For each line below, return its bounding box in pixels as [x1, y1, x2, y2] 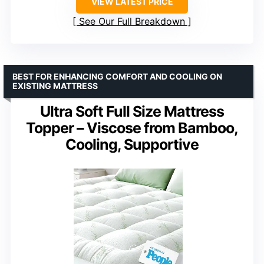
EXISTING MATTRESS [12, 80, 98, 91]
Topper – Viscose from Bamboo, [26, 118, 238, 137]
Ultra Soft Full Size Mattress [40, 102, 224, 120]
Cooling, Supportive [65, 135, 199, 153]
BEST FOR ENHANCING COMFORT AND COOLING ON [12, 71, 222, 81]
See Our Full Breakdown [79, 15, 185, 27]
